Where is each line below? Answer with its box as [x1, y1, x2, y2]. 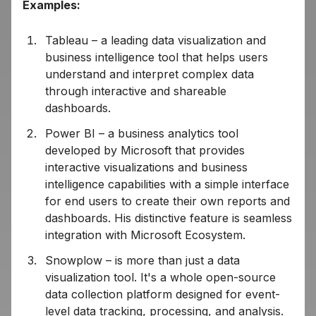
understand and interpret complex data [45, 67, 254, 82]
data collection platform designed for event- [45, 287, 280, 302]
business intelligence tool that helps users [45, 50, 268, 65]
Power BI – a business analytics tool [45, 126, 238, 141]
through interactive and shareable [45, 84, 226, 99]
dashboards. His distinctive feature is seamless [45, 211, 292, 226]
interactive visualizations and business [45, 160, 248, 175]
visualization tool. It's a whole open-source [45, 270, 276, 285]
